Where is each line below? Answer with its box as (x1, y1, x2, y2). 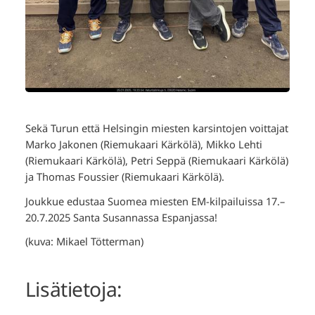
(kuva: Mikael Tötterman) (25, 234, 143, 249)
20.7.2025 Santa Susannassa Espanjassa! (25, 210, 217, 224)
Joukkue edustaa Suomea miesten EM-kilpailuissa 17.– (25, 193, 285, 208)
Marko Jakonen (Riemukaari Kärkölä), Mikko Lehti (25, 136, 262, 151)
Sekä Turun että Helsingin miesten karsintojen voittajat (25, 120, 288, 135)
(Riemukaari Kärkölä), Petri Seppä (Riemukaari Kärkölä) (25, 153, 288, 167)
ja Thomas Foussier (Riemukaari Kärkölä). (25, 169, 227, 184)
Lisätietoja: (25, 276, 122, 303)
